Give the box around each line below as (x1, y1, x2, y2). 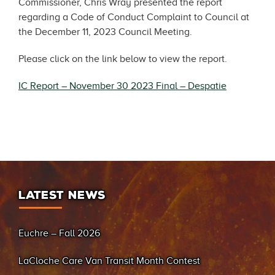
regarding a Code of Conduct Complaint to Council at (18, 12, 249, 23)
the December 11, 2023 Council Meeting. (18, 26, 192, 37)
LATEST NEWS (18, 188, 106, 202)
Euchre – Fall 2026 (18, 228, 100, 239)
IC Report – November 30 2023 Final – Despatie (18, 80, 227, 91)
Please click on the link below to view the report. (18, 53, 227, 64)
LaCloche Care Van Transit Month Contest (18, 255, 200, 266)
